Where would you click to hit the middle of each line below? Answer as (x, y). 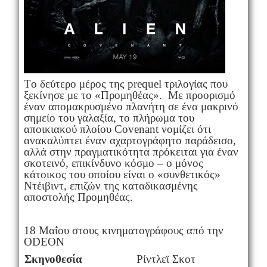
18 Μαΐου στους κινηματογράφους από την (123, 230)
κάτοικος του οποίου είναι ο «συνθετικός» (122, 174)
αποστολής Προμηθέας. (78, 197)
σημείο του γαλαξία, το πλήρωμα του (109, 118)
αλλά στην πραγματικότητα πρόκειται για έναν (131, 152)
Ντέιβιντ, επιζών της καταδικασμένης (111, 186)
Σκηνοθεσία (53, 259)
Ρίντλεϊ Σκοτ (166, 259)
